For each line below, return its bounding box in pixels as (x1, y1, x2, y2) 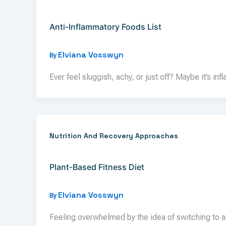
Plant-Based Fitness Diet (49, 161, 144, 172)
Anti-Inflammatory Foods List (49, 21, 161, 32)
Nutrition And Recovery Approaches (49, 131, 178, 141)
